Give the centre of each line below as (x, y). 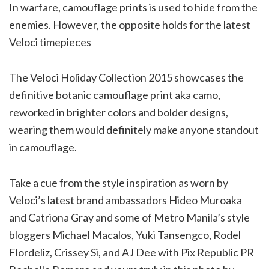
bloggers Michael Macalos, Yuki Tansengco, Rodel (125, 235)
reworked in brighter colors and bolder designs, (119, 113)
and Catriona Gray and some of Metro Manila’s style (129, 218)
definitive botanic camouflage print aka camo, (115, 95)
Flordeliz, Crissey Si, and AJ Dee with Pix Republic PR (131, 252)
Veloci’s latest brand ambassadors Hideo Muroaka (125, 200)
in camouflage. (43, 147)
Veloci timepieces (50, 42)
